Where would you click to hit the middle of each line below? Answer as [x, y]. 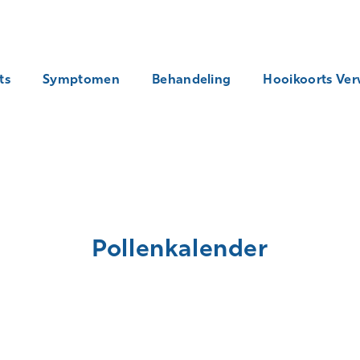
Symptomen [81, 79]
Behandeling [191, 79]
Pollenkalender [180, 248]
